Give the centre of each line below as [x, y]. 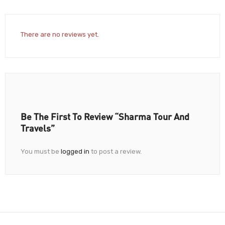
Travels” [38, 128]
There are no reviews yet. [60, 34]
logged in [75, 151]
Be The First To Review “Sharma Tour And [105, 116]
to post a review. [116, 151]
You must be [41, 151]
